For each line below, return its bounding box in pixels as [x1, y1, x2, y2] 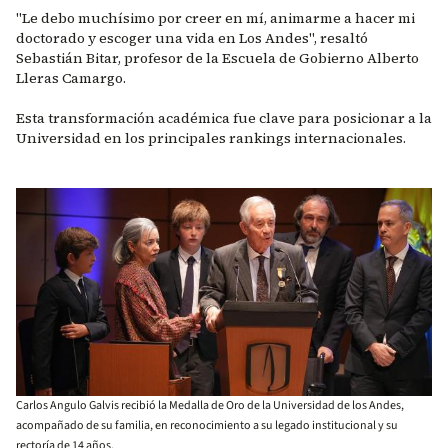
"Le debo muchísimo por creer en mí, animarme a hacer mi [16, 8, 415, 28]
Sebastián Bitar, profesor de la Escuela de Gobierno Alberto [16, 48, 419, 68]
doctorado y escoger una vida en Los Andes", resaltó [16, 28, 368, 48]
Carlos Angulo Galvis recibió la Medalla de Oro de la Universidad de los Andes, [16, 397, 404, 414]
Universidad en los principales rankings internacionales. [16, 128, 406, 148]
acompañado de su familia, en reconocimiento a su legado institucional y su [16, 417, 398, 434]
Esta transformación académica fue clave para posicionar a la [16, 108, 432, 128]
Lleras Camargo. [16, 68, 129, 88]
